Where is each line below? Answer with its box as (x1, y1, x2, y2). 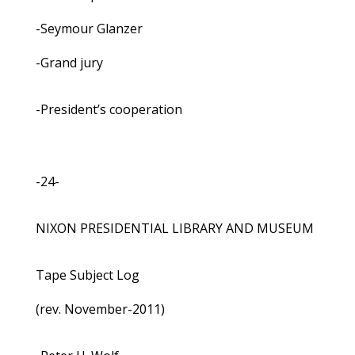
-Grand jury (35, 54, 103, 72)
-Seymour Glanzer (35, 20, 143, 38)
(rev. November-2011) (35, 300, 165, 319)
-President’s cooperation (35, 101, 182, 119)
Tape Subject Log (35, 266, 139, 284)
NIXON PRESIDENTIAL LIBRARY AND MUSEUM (35, 219, 314, 238)
